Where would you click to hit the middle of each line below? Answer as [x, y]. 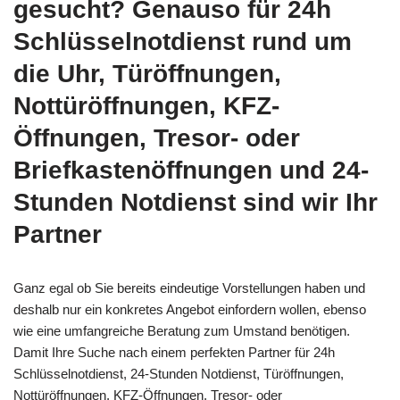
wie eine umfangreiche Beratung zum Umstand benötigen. [182, 331]
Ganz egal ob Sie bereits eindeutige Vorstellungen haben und [189, 288]
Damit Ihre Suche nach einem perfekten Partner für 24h [174, 353]
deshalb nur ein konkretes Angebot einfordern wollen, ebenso [190, 310]
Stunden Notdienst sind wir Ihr [196, 203]
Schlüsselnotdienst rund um [183, 42]
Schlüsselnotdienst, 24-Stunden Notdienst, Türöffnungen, [179, 374]
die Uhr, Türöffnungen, [147, 74]
